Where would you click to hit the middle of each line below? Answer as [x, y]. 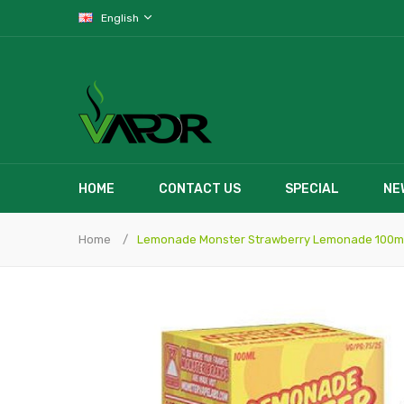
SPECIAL [312, 189]
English [121, 18]
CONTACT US [200, 189]
